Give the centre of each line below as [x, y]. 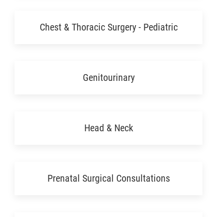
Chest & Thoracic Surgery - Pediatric [108, 27]
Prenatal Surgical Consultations [108, 178]
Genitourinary [108, 77]
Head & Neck [108, 128]
